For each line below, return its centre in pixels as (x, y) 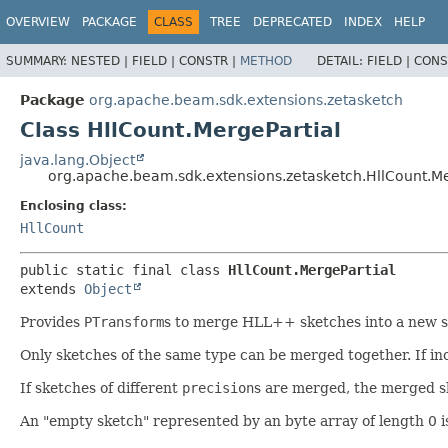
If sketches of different (101, 387)
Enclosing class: (73, 205)
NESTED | (101, 60)
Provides (52, 321)
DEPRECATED (292, 22)
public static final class (124, 269)
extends (52, 288)
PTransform (124, 321)
